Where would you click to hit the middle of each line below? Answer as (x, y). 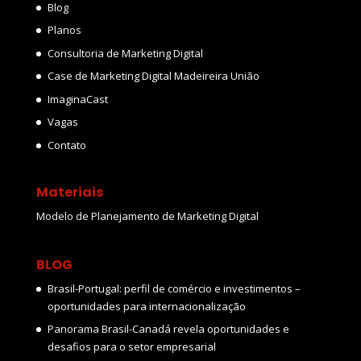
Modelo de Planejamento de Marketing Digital (147, 216)
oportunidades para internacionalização (146, 306)
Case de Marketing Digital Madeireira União (153, 76)
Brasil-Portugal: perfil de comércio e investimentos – (174, 288)
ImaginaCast (77, 99)
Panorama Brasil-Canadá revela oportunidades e (168, 329)
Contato (66, 145)
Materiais (69, 193)
